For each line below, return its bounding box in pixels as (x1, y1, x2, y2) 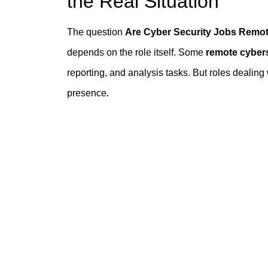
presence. (67, 88, 109, 99)
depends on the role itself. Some (67, 47, 206, 58)
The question (67, 27, 125, 38)
